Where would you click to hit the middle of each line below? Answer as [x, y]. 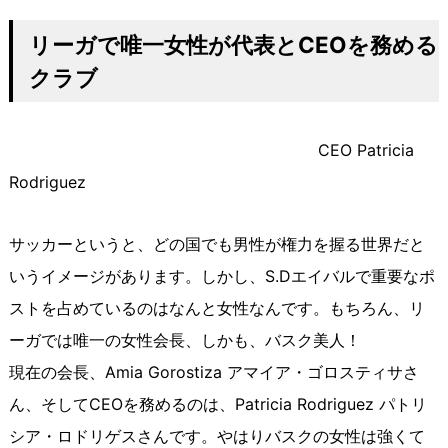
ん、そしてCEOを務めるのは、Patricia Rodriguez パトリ [217, 404]
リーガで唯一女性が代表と [163, 45]
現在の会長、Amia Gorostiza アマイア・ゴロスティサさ [213, 372]
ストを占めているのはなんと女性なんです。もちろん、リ [216, 308]
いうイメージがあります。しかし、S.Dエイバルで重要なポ [221, 276]
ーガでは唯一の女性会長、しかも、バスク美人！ [184, 340]
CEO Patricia [211, 150]
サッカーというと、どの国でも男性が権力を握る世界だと [216, 244]
